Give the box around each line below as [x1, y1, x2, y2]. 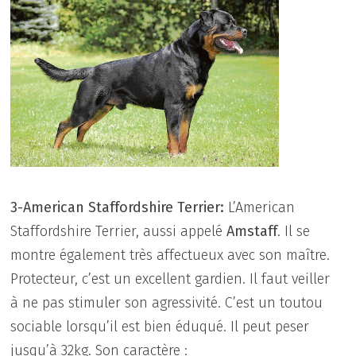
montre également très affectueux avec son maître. [10, 246, 331, 264]
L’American [228, 198, 296, 216]
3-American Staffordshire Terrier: [10, 198, 229, 216]
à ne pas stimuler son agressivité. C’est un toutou [10, 293, 323, 311]
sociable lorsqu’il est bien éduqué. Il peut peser [10, 317, 310, 335]
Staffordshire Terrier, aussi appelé [10, 222, 227, 240]
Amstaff [226, 222, 278, 240]
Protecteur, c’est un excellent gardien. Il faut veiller [10, 269, 331, 288]
